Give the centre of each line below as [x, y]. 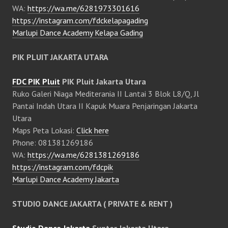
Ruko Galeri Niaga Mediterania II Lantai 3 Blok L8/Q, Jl [106, 94]
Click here [93, 131]
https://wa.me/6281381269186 [83, 155]
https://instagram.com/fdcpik [63, 167]
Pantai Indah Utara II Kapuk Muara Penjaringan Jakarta [105, 106]
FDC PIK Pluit [36, 82]
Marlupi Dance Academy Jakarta [66, 179]
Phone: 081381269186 [53, 143]
